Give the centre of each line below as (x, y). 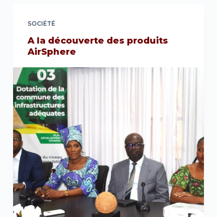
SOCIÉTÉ (41, 23)
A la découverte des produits (98, 40)
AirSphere (52, 52)
